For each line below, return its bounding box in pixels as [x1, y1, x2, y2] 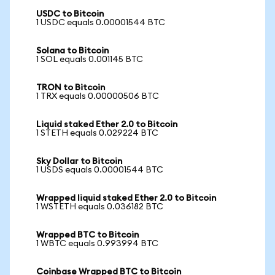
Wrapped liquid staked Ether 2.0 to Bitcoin [36, 194, 216, 203]
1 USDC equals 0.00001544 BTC [36, 18, 165, 27]
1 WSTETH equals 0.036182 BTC [36, 203, 163, 211]
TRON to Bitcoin [36, 83, 105, 92]
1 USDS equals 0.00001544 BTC [36, 166, 163, 174]
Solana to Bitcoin [36, 47, 109, 55]
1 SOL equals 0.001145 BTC [36, 55, 143, 64]
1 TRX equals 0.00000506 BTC [36, 92, 159, 101]
